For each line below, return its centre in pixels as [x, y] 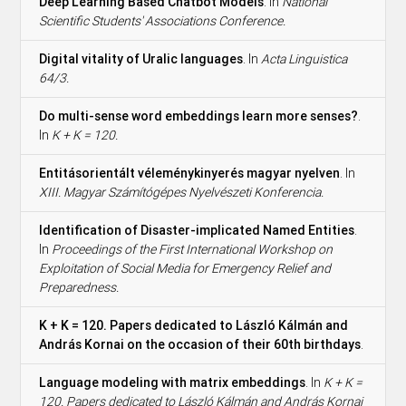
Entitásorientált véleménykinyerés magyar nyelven [190, 173]
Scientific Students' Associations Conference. [163, 20]
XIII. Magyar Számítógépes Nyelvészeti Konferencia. [182, 192]
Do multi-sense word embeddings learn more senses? [199, 116]
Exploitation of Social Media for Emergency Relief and [185, 268]
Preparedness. [79, 287]
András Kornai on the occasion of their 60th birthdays [200, 344]
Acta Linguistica [304, 58]
